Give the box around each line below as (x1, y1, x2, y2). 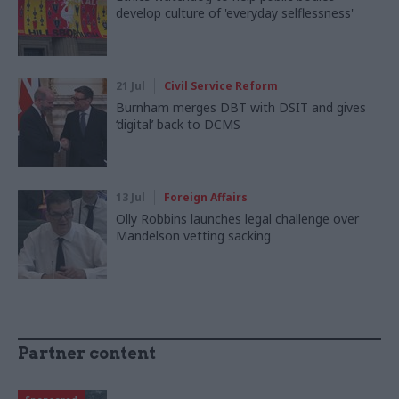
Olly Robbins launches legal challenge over (116, 210, 359, 228)
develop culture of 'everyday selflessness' (116, 4, 354, 22)
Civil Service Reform (164, 78, 278, 94)
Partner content (18, 344, 156, 363)
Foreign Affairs (164, 190, 248, 206)
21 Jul (116, 78, 145, 94)
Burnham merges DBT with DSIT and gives (116, 99, 366, 117)
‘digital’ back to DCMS (116, 116, 240, 134)
